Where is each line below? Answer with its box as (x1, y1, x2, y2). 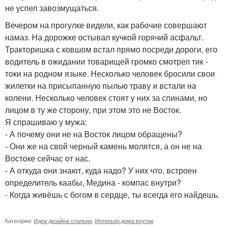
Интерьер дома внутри (95, 216, 153, 225)
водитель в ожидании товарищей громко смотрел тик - (5, 55, 208, 68)
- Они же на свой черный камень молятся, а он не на (5, 140, 202, 152)
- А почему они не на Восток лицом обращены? (5, 128, 182, 140)
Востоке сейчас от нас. (5, 152, 90, 164)
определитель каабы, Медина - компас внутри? (5, 177, 181, 189)
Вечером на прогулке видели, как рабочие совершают (5, 19, 207, 31)
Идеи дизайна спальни (34, 216, 92, 225)
